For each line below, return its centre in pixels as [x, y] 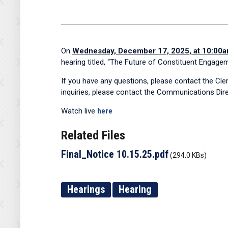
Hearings [86, 189]
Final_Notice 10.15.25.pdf [115, 154]
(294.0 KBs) [188, 155]
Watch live [79, 111]
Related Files [93, 135]
